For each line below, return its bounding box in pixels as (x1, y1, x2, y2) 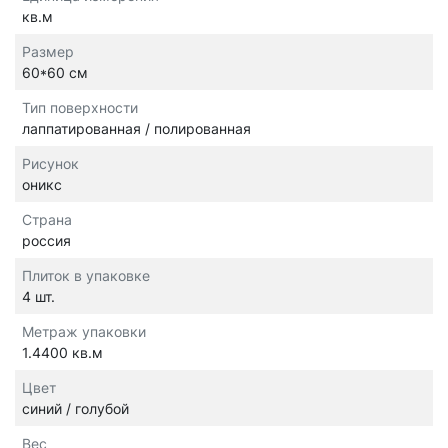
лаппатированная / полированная (22, 120, 251, 138)
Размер (22, 43, 74, 61)
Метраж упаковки (22, 323, 146, 341)
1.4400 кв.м (22, 344, 103, 362)
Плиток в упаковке (22, 267, 150, 285)
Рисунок (22, 155, 79, 173)
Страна (22, 211, 72, 229)
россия (22, 232, 71, 250)
